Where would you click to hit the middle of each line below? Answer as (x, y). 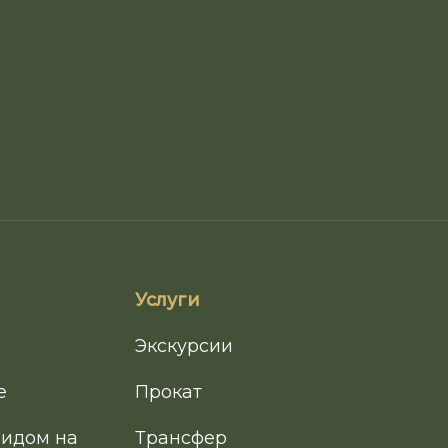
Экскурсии (183, 346)
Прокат (168, 392)
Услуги (167, 300)
